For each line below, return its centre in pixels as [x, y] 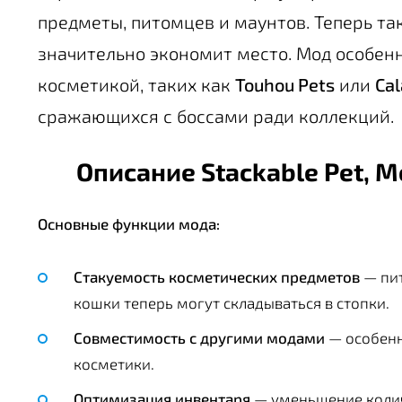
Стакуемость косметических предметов [217, 277]
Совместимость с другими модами [199, 338]
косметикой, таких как [136, 84]
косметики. [114, 364]
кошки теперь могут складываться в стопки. [232, 303]
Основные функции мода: [129, 224]
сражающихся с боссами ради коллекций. [216, 116]
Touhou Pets [285, 84]
